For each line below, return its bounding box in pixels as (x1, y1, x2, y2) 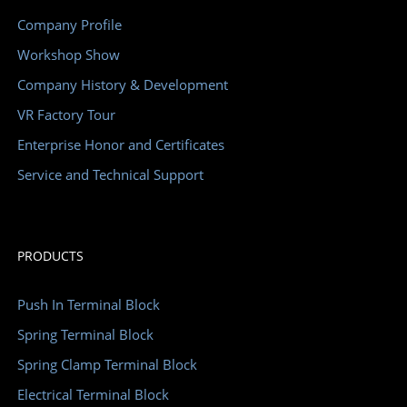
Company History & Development (16, 75, 228, 94)
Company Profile (16, 15, 122, 35)
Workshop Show (16, 45, 120, 65)
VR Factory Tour (16, 105, 115, 124)
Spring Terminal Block (16, 325, 154, 344)
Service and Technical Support (16, 165, 203, 184)
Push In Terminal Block (16, 295, 160, 314)
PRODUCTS (16, 247, 84, 265)
